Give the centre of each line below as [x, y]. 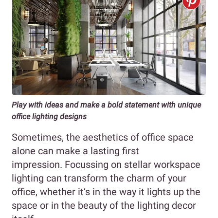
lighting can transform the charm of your [99, 178]
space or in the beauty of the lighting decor [104, 205]
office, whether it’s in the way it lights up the [106, 191]
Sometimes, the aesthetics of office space [103, 137]
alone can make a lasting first [75, 151]
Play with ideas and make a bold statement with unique [106, 105]
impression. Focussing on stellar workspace [106, 164]
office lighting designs [49, 116]
